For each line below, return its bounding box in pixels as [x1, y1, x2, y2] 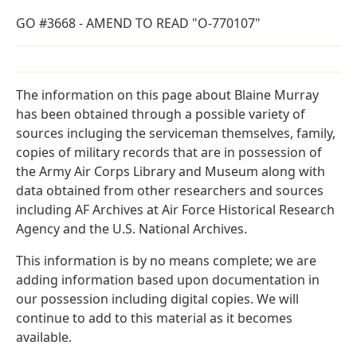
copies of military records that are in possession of [16, 143, 322, 162]
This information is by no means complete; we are [16, 252, 316, 270]
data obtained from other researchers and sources [16, 182, 324, 200]
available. [16, 328, 72, 347]
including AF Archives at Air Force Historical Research [16, 201, 335, 219]
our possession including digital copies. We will [16, 290, 299, 308]
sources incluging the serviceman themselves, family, [16, 124, 335, 143]
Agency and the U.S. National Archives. [16, 220, 247, 238]
